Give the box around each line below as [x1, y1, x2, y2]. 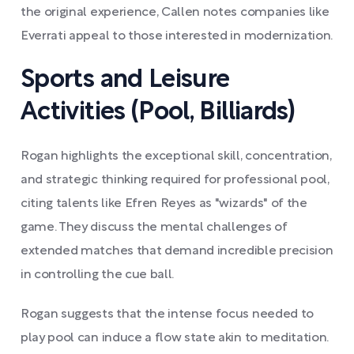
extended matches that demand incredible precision [21, 246, 333, 257]
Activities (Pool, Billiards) [21, 101, 296, 124]
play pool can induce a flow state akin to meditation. [21, 333, 330, 344]
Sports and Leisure [21, 69, 230, 92]
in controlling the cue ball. [21, 269, 175, 281]
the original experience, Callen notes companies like [21, 7, 330, 18]
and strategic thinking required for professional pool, [21, 175, 330, 186]
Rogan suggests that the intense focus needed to [21, 309, 314, 320]
